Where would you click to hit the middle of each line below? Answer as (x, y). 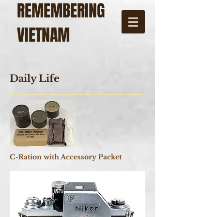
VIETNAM (43, 35)
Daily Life (35, 78)
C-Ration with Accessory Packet (66, 157)
